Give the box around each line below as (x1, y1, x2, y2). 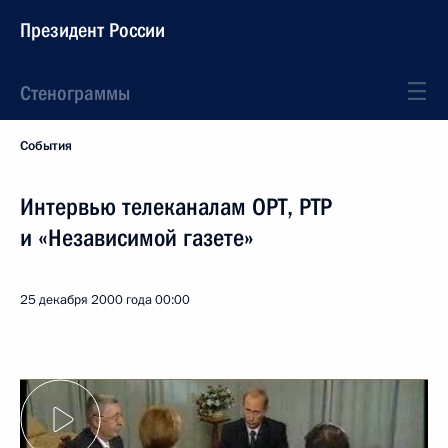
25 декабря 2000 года (20, 291, 152, 309)
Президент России (20, 18, 165, 42)
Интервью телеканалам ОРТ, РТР (20, 193, 332, 221)
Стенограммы (20, 81, 130, 105)
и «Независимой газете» (20, 224, 254, 252)
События (20, 137, 72, 155)
